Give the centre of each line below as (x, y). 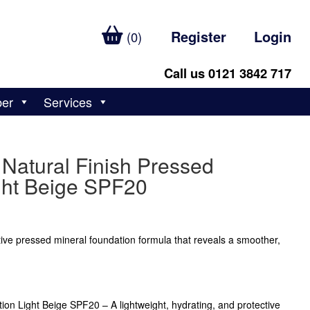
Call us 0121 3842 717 (228, 73)
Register (199, 36)
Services (68, 102)
